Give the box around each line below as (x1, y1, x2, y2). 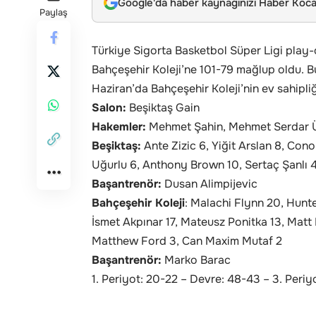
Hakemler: (92, 119, 146, 134)
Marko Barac (162, 252, 231, 267)
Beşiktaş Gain (126, 99, 200, 115)
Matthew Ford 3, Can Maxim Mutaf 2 (92, 233, 282, 248)
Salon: (92, 99, 126, 115)
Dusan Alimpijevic (162, 176, 257, 191)
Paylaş (39, 6, 68, 18)
